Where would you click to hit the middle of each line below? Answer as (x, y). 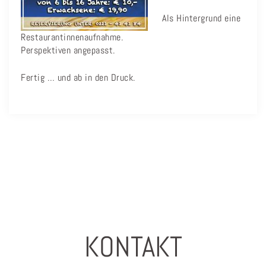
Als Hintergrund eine (201, 18)
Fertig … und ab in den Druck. (78, 77)
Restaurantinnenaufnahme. (72, 37)
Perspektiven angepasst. (68, 50)
